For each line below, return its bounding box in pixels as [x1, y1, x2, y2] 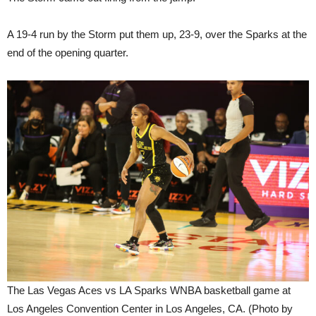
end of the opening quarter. [7, 46, 128, 59]
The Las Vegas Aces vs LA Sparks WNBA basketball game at [7, 284, 291, 297]
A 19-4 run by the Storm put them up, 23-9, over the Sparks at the [7, 28, 307, 40]
